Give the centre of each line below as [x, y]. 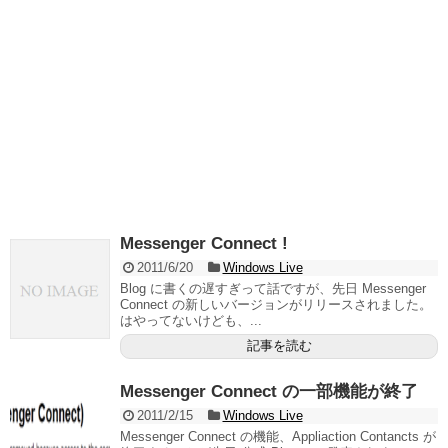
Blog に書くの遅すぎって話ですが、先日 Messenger [273, 289]
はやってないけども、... [191, 321]
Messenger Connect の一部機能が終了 [269, 392]
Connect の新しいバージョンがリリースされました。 [276, 305]
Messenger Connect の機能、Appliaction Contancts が [278, 437]
